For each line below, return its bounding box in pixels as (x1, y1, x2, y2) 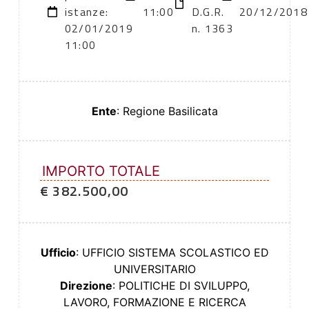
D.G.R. (191, 3, 225, 21)
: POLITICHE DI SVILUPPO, (112, 279, 250, 293)
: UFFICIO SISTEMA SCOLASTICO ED (75, 246, 269, 260)
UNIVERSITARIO (113, 262, 196, 277)
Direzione (59, 279, 112, 293)
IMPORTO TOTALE (41, 163, 160, 180)
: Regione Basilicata (116, 104, 218, 119)
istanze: (64, 3, 109, 21)
